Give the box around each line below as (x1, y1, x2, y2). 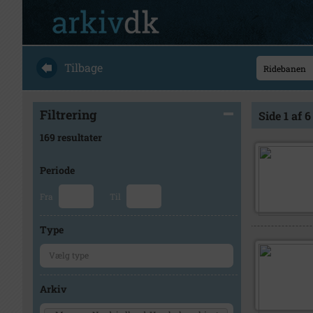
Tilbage (64, 60, 103, 75)
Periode (40, 163, 75, 177)
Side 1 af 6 (258, 108, 311, 123)
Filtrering (40, 106, 97, 123)
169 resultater (40, 131, 102, 144)
